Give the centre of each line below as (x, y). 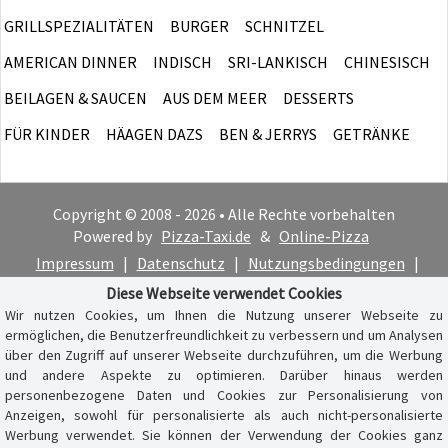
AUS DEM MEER (215, 97)
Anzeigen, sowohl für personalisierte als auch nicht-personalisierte (224, 415)
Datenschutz (180, 262)
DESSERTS (318, 97)
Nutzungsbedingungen (326, 262)
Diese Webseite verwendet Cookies (224, 293)
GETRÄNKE (371, 133)
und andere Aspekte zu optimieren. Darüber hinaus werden (224, 375)
